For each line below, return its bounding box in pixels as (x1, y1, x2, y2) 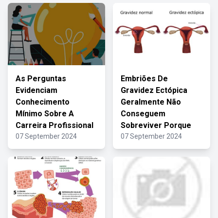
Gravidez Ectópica (121, 86, 187, 95)
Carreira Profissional (16, 121, 93, 130)
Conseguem (121, 109, 165, 118)
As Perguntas (16, 74, 66, 83)
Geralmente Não (121, 97, 181, 107)
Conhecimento (16, 97, 70, 107)
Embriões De (121, 74, 168, 83)
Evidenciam (16, 86, 57, 95)
